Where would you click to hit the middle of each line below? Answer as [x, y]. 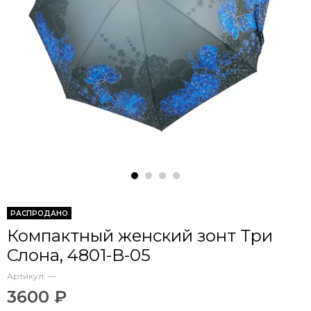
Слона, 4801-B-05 [79, 255]
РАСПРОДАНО [39, 213]
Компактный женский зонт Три [140, 235]
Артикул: [27, 276]
